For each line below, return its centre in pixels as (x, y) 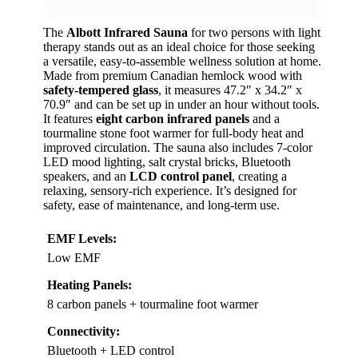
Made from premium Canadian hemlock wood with (173, 76)
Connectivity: (84, 332)
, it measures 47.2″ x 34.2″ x (230, 90)
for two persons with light (254, 33)
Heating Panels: (89, 285)
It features (70, 119)
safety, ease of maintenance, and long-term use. (161, 205)
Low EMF (74, 258)
